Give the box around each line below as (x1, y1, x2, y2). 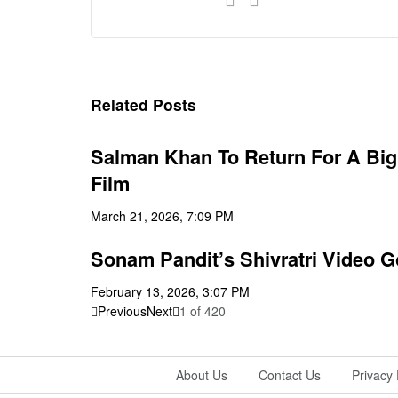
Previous (98, 301, 147, 320)
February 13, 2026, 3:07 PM (91, 282, 250, 300)
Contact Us (258, 365, 321, 384)
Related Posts (91, 93, 196, 116)
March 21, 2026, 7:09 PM (91, 206, 234, 225)
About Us (175, 365, 227, 384)
